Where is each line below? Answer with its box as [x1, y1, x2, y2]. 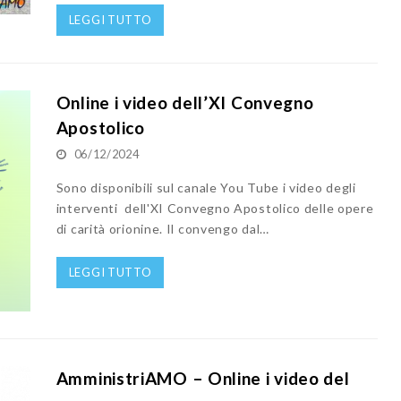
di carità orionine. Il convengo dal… [55, 220, 269, 236]
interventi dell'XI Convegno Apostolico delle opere [55, 200, 374, 216]
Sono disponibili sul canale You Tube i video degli [55, 179, 356, 195]
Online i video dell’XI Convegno [55, 91, 314, 113]
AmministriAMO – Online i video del [55, 368, 350, 389]
